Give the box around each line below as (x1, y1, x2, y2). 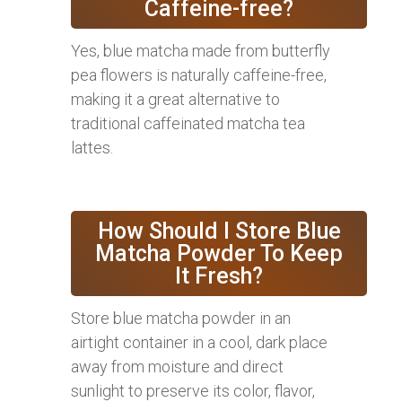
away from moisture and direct (71, 357, 284, 377)
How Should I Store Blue (97, 218, 341, 245)
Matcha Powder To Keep (95, 240, 343, 267)
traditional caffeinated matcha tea (71, 114, 305, 134)
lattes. (71, 138, 113, 158)
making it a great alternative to (71, 90, 280, 109)
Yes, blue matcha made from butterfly (71, 41, 330, 61)
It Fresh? (175, 263, 263, 290)
